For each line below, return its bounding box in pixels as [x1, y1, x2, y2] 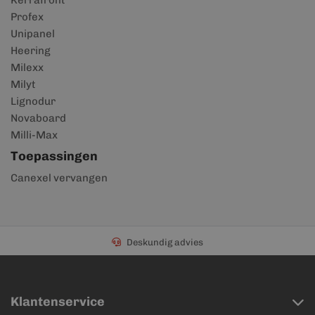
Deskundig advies [127, 236, 203, 247]
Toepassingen [11, 148, 98, 164]
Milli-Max [11, 129, 58, 141]
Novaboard [11, 112, 66, 124]
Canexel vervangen [11, 172, 108, 184]
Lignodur [11, 95, 56, 108]
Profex [11, 11, 44, 23]
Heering [11, 44, 51, 57]
